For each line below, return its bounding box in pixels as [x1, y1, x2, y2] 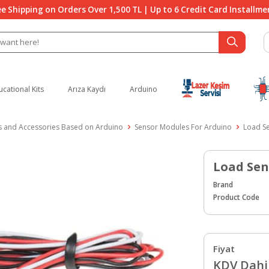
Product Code [213, 192, 259, 202]
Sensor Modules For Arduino [134, 121, 232, 132]
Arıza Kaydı [68, 83, 106, 94]
